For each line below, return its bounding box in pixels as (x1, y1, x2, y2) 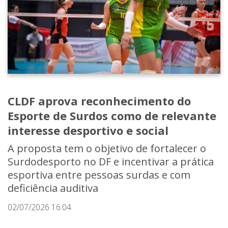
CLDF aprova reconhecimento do (8, 93, 191, 109)
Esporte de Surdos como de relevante (8, 108, 216, 124)
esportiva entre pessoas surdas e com (8, 168, 190, 182)
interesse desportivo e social (8, 123, 168, 138)
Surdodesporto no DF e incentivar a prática (8, 155, 214, 169)
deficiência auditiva (8, 181, 98, 195)
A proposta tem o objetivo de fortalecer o (8, 141, 206, 156)
